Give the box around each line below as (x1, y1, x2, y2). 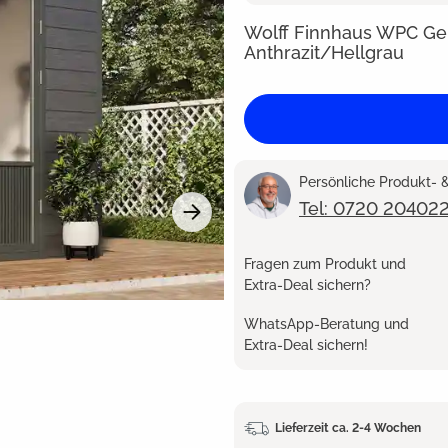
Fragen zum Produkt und (244, 256, 406, 273)
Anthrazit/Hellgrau (244, 41, 404, 63)
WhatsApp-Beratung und (244, 316, 409, 333)
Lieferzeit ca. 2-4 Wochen (275, 420, 421, 435)
